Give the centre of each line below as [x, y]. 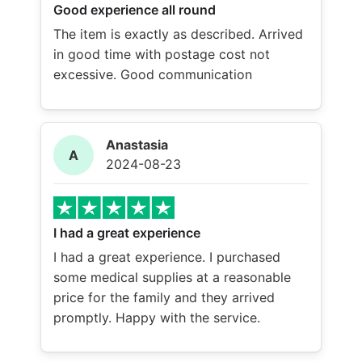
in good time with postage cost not [162, 55]
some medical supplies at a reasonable [172, 277]
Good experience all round [135, 10]
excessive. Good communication [153, 75]
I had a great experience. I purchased [167, 257]
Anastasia [137, 144]
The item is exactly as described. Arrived [178, 34]
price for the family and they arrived [164, 297]
